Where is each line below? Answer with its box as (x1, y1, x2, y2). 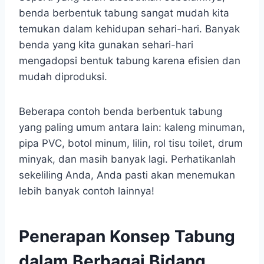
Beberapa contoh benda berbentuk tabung (19, 105, 222, 117)
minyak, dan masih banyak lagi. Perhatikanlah (19, 153, 236, 165)
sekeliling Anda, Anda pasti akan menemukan (19, 169, 235, 181)
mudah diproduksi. (19, 70, 107, 82)
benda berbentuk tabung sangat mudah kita (19, 6, 229, 19)
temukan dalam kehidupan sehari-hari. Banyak (19, 22, 240, 35)
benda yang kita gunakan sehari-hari (19, 38, 193, 51)
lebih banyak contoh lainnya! (19, 184, 154, 197)
